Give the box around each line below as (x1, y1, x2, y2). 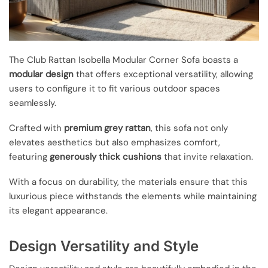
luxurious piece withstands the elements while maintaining (9, 190, 257, 203)
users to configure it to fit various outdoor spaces (9, 82, 220, 95)
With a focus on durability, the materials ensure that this (9, 176, 248, 188)
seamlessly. (9, 96, 56, 109)
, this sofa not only (151, 121, 228, 134)
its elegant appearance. (9, 205, 108, 217)
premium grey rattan (64, 121, 151, 134)
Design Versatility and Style (9, 237, 199, 255)
